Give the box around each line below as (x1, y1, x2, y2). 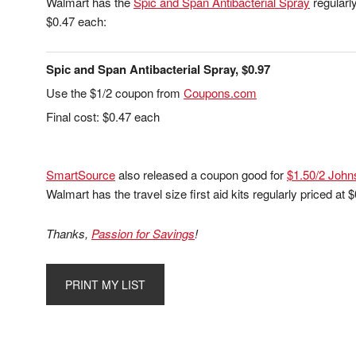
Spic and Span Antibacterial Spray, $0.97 (46, 60, 270, 78)
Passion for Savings (91, 225, 195, 242)
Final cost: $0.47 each (46, 108, 160, 125)
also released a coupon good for (115, 166, 287, 183)
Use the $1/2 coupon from (46, 84, 184, 101)
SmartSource (46, 166, 115, 183)
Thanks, (46, 225, 91, 242)
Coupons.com (184, 84, 257, 101)
